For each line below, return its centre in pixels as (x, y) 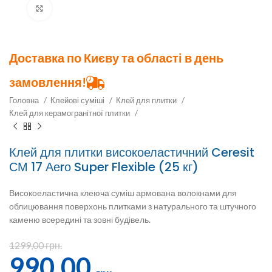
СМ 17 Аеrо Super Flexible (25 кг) (104, 167)
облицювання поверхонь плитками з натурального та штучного (133, 206)
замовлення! (48, 82)
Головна (25, 100)
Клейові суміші (78, 100)
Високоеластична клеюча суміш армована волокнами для (123, 193)
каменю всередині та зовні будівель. (80, 219)
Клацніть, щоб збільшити (100, 8)
